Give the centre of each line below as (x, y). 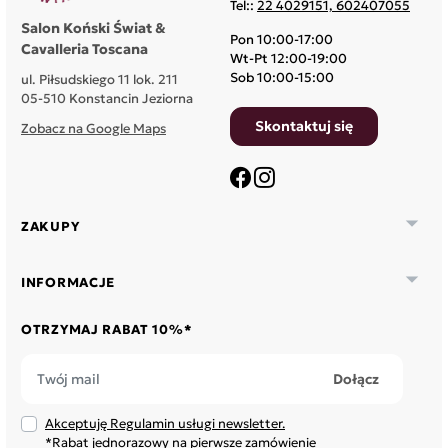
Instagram (304, 204)
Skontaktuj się (304, 126)
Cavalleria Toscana (84, 49)
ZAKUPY (50, 226)
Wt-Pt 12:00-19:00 (288, 59)
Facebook (279, 204)
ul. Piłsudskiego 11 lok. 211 (99, 80)
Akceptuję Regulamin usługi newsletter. (165, 424)
